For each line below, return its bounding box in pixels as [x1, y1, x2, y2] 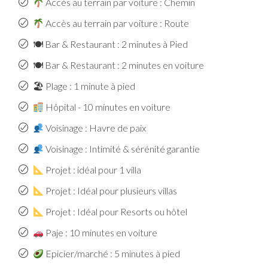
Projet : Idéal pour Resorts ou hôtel [44, 206, 188, 217]
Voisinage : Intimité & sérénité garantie [44, 143, 200, 154]
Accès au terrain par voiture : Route [44, 17, 190, 29]
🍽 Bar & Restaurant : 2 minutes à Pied [33, 38, 188, 50]
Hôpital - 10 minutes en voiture [44, 101, 171, 112]
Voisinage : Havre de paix [44, 122, 147, 133]
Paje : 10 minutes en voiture [44, 227, 158, 238]
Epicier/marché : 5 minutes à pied [44, 248, 181, 259]
